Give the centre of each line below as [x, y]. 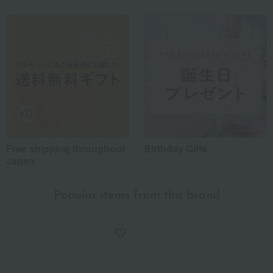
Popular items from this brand [136, 195]
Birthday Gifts [175, 148]
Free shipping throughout [66, 148]
